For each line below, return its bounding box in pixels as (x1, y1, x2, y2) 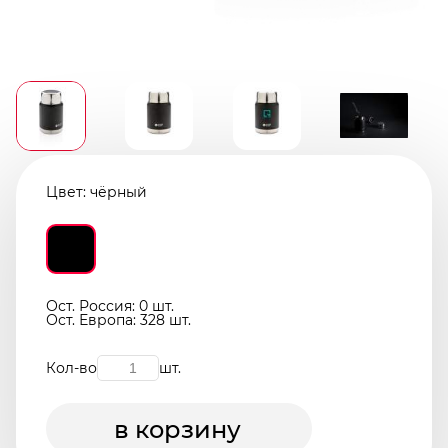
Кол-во (46, 358, 97, 377)
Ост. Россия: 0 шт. (46, 296, 174, 315)
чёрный (90, 182, 147, 201)
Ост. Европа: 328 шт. (46, 310, 191, 329)
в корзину (114, 414, 241, 444)
